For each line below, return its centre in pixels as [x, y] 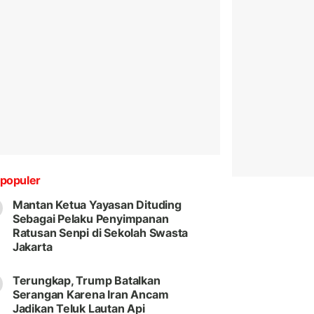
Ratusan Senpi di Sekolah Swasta [100, 233]
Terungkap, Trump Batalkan [86, 281]
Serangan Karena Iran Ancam [90, 295]
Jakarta [32, 247]
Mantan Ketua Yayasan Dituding [97, 205]
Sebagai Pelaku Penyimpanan [90, 219]
